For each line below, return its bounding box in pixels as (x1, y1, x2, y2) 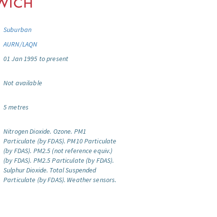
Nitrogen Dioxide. (3, 127, 52, 136)
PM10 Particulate (67, 137, 117, 145)
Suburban (3, 25, 32, 34)
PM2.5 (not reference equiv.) (33, 146, 113, 155)
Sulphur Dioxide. (3, 166, 48, 174)
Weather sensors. (67, 175, 117, 184)
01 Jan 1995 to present (3, 54, 69, 63)
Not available (3, 78, 42, 87)
